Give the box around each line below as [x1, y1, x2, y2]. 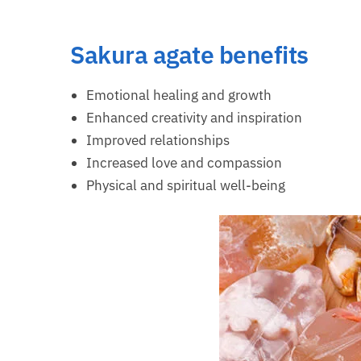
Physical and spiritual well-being [86, 176, 286, 195]
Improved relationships [86, 131, 230, 150]
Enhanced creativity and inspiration [86, 109, 303, 127]
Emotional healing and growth [86, 86, 272, 105]
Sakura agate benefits [70, 39, 309, 71]
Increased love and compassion [86, 154, 283, 172]
